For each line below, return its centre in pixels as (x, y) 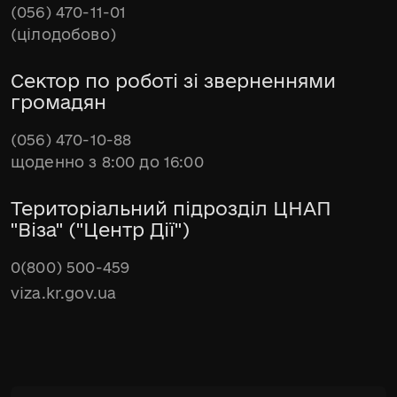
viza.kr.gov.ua (64, 292)
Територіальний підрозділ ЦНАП (171, 208)
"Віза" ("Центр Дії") (100, 229)
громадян (58, 101)
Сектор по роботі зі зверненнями (173, 80)
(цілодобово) (63, 34)
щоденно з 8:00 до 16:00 (107, 161)
